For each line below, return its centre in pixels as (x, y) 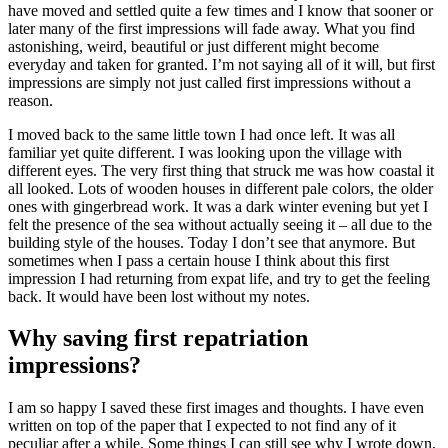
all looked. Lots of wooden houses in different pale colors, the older (220, 188)
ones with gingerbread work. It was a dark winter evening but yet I (218, 206)
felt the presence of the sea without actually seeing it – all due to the (220, 224)
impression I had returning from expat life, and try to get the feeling (219, 278)
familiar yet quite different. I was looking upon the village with (205, 152)
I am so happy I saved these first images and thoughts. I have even (216, 408)
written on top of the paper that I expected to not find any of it (202, 426)
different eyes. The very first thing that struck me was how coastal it (221, 170)
